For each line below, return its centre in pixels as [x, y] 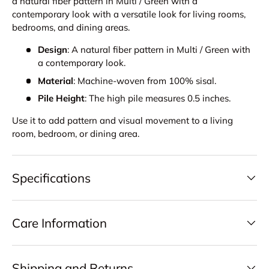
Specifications [51, 178]
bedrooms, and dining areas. [71, 28]
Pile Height [61, 98]
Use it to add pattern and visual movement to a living [122, 121]
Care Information [59, 223]
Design [52, 50]
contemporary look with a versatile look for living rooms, [129, 14]
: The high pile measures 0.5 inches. [157, 98]
